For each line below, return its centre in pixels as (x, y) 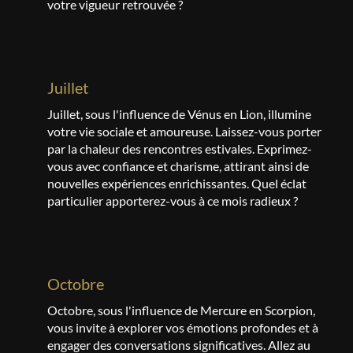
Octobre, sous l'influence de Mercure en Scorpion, (181, 310)
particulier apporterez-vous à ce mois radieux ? (173, 201)
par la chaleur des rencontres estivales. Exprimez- (180, 149)
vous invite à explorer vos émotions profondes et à (183, 327)
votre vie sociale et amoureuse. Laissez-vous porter (184, 131)
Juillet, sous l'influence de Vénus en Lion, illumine (179, 114)
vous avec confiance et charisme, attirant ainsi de (178, 166)
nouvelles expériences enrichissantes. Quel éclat (177, 183)
